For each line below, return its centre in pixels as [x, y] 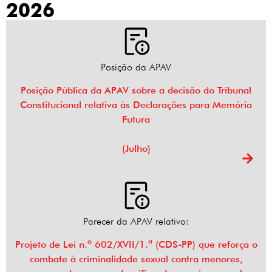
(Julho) [136, 149]
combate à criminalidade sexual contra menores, [136, 259]
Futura [136, 120]
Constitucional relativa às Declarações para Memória [136, 105]
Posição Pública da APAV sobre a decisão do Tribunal [136, 90]
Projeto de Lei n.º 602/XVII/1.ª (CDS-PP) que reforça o [136, 245]
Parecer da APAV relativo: [136, 222]
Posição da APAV [136, 67]
